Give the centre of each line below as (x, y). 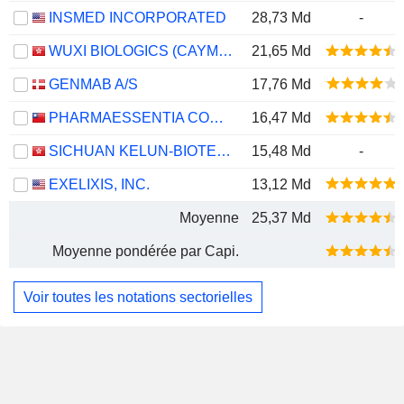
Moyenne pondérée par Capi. (146, 251)
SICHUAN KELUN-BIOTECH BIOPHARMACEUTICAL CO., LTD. (224, 151)
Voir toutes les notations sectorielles (138, 297)
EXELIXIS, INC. (99, 184)
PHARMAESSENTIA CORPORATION (216, 118)
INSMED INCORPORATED (138, 18)
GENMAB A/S (93, 84)
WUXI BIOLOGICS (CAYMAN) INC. (225, 51)
